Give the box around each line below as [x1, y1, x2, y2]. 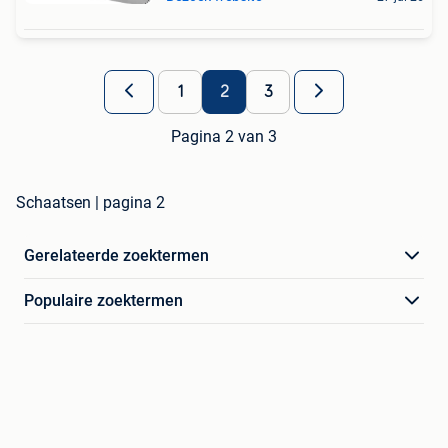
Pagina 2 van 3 [171, 127, 277, 147]
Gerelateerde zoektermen [24, 246, 209, 266]
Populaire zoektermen [24, 291, 183, 311]
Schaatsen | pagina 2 [16, 193, 165, 213]
